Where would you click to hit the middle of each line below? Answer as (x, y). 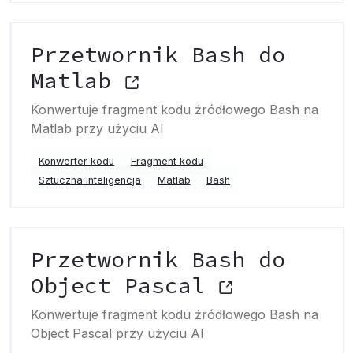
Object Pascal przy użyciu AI (117, 333)
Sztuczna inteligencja (90, 180)
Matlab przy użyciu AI (97, 128)
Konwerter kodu (77, 161)
